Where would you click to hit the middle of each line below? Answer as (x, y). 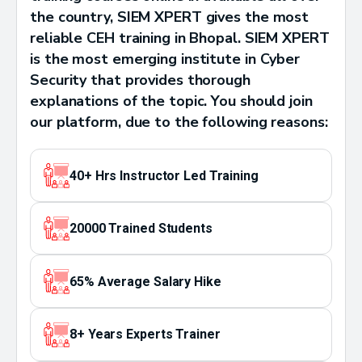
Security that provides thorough (140, 80)
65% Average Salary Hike (145, 281)
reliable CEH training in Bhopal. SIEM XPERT (180, 38)
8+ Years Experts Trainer (145, 335)
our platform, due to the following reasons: (179, 122)
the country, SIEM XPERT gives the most (170, 17)
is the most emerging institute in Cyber (165, 59)
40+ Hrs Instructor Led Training (164, 175)
